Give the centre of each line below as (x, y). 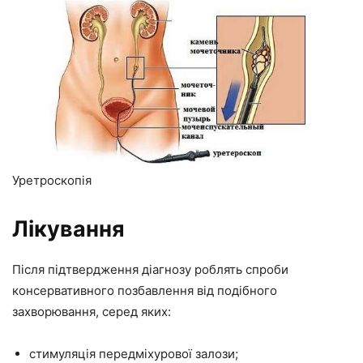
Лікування (68, 228)
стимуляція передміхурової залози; (134, 353)
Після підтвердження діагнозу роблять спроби (150, 269)
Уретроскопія (52, 180)
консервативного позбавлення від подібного (145, 290)
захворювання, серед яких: (92, 311)
